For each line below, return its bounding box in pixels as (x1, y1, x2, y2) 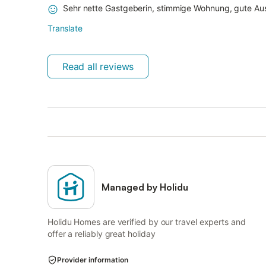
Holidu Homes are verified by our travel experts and (47, 217, 246, 227)
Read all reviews (62, 61, 134, 72)
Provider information (57, 255, 128, 264)
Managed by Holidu (102, 181, 189, 193)
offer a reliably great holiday (47, 229, 156, 239)
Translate (47, 23, 83, 33)
